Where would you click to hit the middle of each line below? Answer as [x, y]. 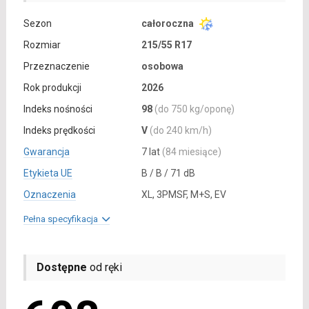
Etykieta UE [48, 173]
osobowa [162, 67]
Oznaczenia [49, 195]
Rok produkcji [52, 88]
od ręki [104, 268]
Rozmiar [42, 45]
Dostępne [61, 268]
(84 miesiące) [191, 152]
